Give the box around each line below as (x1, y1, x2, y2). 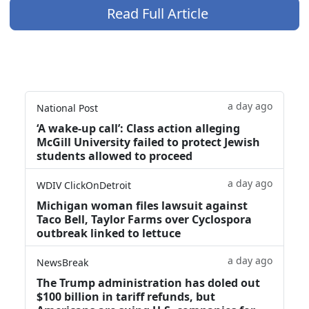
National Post (37, 101, 98, 114)
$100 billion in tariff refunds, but (37, 288, 215, 304)
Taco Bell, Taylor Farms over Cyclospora (37, 211, 252, 227)
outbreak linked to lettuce (37, 225, 181, 241)
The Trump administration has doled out (37, 275, 260, 290)
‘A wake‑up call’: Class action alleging (37, 120, 240, 136)
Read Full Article (106, 4, 208, 23)
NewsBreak (37, 255, 88, 269)
